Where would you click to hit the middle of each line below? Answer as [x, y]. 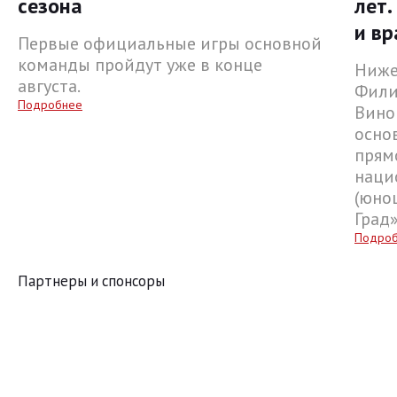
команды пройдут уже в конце [140, 65]
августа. [49, 86]
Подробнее [50, 105]
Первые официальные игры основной [170, 44]
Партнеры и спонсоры [91, 281]
